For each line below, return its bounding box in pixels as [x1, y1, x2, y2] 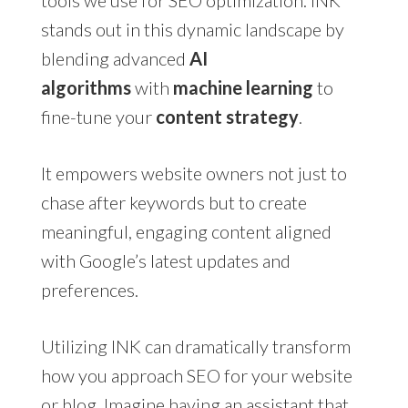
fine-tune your [40, 106, 156, 128]
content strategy [155, 106, 299, 128]
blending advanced [40, 47, 189, 70]
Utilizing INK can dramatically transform [40, 335, 351, 358]
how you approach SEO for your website [40, 364, 352, 387]
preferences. [40, 279, 138, 301]
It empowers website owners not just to [40, 162, 347, 185]
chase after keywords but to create [40, 191, 307, 214]
